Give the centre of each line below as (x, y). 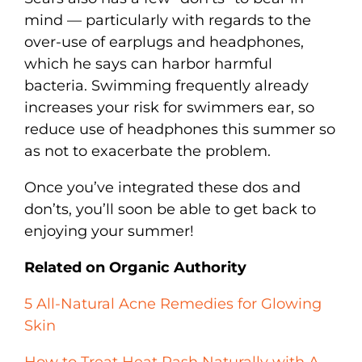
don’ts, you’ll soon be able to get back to (170, 209)
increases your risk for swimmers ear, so (169, 107)
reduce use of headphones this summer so (180, 129)
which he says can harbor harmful (148, 63)
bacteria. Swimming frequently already (166, 85)
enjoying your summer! (109, 231)
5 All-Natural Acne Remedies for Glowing (173, 303)
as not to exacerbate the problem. (147, 151)
